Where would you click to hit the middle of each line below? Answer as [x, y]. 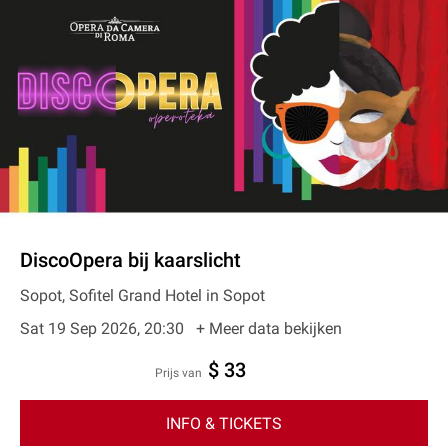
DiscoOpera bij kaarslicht [130, 260]
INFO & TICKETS [224, 423]
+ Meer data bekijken [269, 328]
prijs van [182, 373]
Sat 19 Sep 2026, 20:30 [104, 328]
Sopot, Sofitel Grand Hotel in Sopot [142, 295]
